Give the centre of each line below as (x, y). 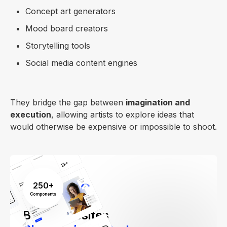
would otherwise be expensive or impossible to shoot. (113, 127)
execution (31, 115)
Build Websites (66, 215)
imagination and (158, 103)
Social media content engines (81, 63)
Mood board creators (67, 29)
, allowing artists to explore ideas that (123, 115)
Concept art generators (70, 11)
